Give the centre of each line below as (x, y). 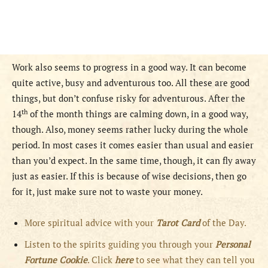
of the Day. (224, 223)
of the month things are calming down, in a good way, (138, 114)
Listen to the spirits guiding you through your (120, 244)
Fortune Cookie (56, 260)
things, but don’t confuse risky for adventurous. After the (129, 98)
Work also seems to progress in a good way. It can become (129, 67)
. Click (101, 260)
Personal (233, 244)
